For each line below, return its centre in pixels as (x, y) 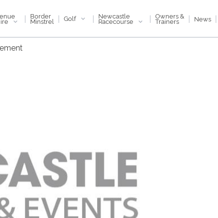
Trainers (167, 21)
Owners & (170, 16)
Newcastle (114, 15)
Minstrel (42, 21)
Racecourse (116, 21)
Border (41, 16)
